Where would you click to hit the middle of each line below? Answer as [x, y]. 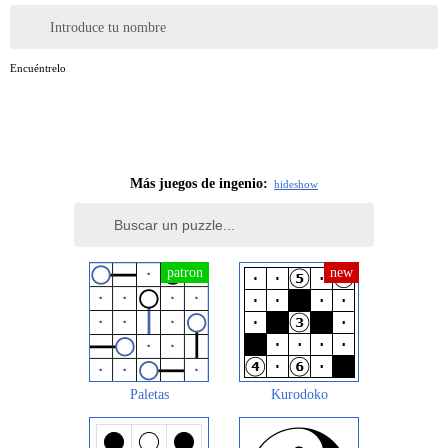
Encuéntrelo [38, 68]
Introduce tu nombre [108, 27]
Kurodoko [299, 395]
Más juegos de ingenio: [199, 184]
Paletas [149, 395]
